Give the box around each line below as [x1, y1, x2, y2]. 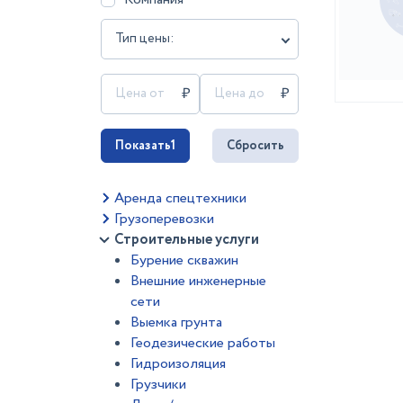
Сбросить [227, 137, 284, 155]
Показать [115, 137, 171, 155]
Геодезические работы [130, 333, 275, 354]
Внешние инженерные [130, 271, 266, 291]
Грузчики [130, 374, 186, 395]
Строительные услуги [114, 229, 259, 250]
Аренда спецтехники [114, 188, 246, 209]
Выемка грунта [130, 312, 222, 333]
